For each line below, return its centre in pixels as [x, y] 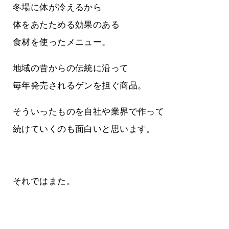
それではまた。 [44, 181]
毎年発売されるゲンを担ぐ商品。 [80, 86]
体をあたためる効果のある [66, 25]
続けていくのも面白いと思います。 [84, 129]
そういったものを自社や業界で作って [89, 112]
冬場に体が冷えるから [58, 8]
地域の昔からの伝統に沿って [71, 68]
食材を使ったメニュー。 [62, 42]
